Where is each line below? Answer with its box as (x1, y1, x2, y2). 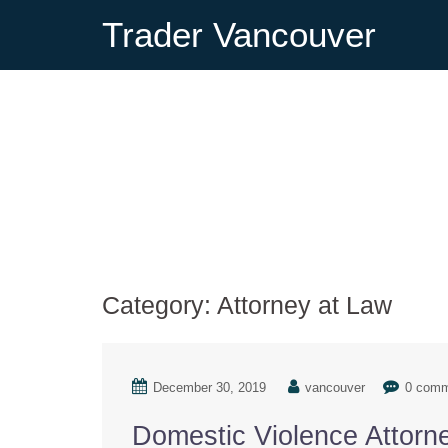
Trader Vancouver (102, 15, 376, 54)
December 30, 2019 (153, 380, 266, 395)
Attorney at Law (217, 291, 392, 319)
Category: (102, 291, 217, 319)
